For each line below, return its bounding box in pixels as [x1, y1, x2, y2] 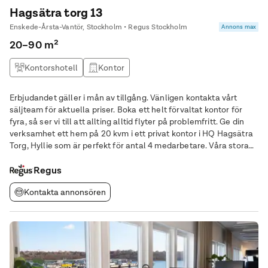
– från [10, 164, 32, 175]
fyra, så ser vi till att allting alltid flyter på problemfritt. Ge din [10, 116, 220, 127]
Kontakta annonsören [24, 187, 106, 197]
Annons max [221, 23, 256, 31]
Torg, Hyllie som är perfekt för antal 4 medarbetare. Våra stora [10, 140, 249, 151]
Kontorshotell [25, 62, 78, 73]
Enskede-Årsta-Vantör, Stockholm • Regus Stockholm [10, 22, 187, 32]
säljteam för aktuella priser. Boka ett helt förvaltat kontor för [10, 104, 117, 115]
